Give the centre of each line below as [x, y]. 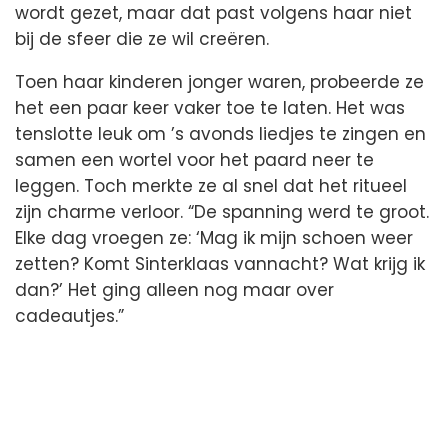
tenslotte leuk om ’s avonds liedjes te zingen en [220, 133]
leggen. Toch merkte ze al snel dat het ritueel [211, 185]
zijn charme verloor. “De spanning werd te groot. [222, 211]
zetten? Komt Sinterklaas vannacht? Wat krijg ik [220, 263]
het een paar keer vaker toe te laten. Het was [210, 107]
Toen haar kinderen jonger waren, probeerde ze [219, 81]
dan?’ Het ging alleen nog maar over [174, 289]
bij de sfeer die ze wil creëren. [142, 38]
